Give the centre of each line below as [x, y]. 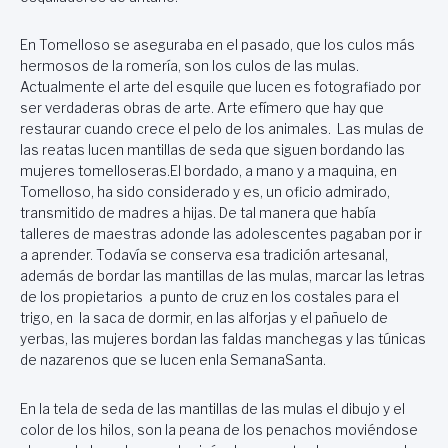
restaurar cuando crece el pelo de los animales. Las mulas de [222, 129]
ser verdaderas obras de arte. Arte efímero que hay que [202, 108]
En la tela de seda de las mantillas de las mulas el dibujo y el [212, 408]
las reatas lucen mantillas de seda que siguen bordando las [212, 150]
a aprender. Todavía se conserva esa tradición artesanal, [204, 255]
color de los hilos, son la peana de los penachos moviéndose [219, 429]
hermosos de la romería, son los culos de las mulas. [189, 66]
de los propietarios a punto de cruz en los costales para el [209, 297]
